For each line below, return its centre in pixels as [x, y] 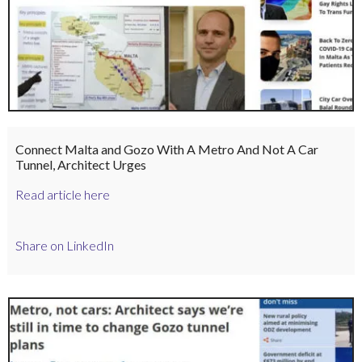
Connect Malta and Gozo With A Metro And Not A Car [166, 149]
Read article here [62, 195]
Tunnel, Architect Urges [80, 165]
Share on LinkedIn [64, 245]
